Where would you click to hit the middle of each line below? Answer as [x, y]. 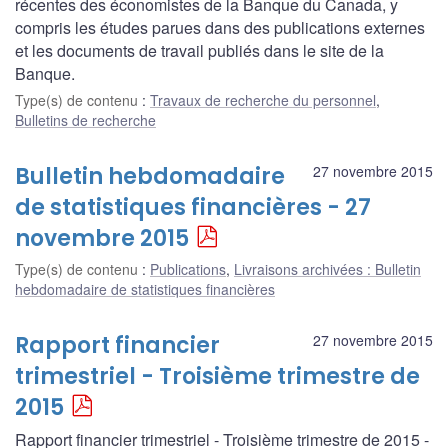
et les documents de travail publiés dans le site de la [199, 50]
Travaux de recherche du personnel [263, 99]
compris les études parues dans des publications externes [220, 27]
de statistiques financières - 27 [193, 207]
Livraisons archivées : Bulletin [327, 268]
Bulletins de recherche [85, 119]
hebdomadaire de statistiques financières [145, 288]
